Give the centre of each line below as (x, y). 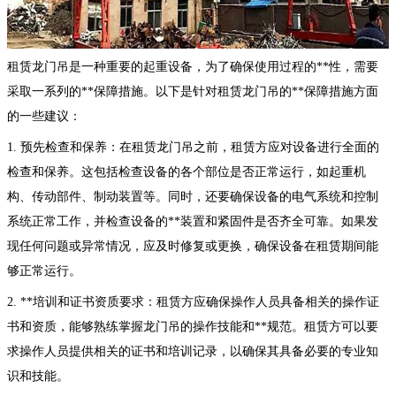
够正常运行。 (44, 270)
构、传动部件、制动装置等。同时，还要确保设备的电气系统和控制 (193, 196)
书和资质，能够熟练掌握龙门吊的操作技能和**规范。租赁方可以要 (193, 326)
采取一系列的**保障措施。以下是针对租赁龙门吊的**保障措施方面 (193, 91)
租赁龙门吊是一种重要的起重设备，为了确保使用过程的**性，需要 (193, 66)
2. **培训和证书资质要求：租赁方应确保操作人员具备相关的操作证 (193, 301)
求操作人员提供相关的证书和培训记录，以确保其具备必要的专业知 (193, 351)
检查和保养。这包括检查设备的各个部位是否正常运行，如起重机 (187, 171)
